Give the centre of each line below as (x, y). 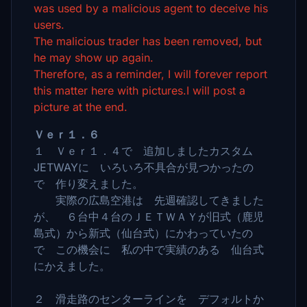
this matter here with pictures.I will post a (139, 90)
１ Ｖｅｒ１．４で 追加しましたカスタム (143, 151)
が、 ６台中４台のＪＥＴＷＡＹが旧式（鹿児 (149, 217)
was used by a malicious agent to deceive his (151, 8)
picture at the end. (81, 107)
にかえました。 (72, 266)
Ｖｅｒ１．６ (66, 134)
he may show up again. (94, 58)
